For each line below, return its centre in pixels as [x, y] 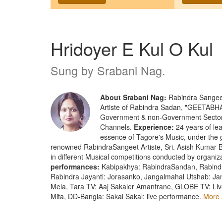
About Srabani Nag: [133, 97]
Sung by [74, 70]
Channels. [117, 127]
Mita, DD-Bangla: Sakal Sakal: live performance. [127, 196]
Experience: [154, 127]
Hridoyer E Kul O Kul [132, 48]
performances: [75, 166]
